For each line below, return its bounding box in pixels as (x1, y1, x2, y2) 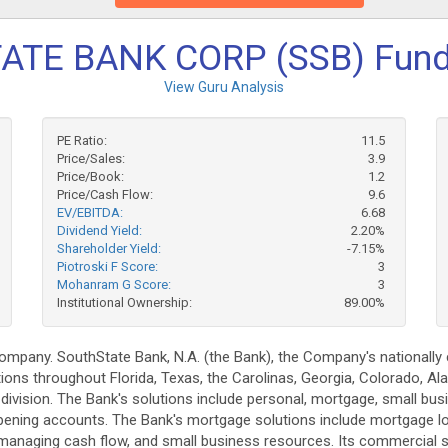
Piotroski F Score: (57, 259, 159, 274)
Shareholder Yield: (57, 241, 162, 256)
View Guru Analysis (164, 79, 284, 95)
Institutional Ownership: (57, 295, 193, 310)
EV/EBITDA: (57, 205, 124, 220)
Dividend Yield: (57, 223, 143, 238)
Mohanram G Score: (57, 277, 172, 292)
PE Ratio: (57, 133, 108, 148)
